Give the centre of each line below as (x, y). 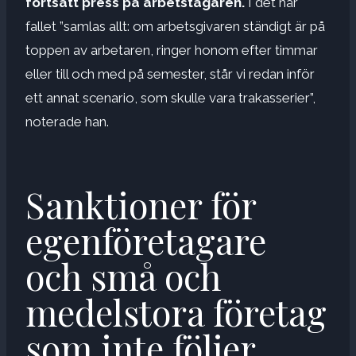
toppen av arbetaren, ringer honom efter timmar (172, 50)
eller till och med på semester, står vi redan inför (170, 74)
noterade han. (67, 121)
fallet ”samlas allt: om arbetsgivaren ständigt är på (175, 26)
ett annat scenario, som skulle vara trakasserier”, (170, 97)
